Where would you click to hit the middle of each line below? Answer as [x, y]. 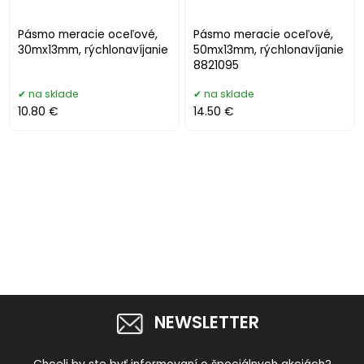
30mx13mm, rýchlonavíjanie [93, 50]
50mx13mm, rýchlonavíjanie [269, 50]
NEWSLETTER [206, 323]
